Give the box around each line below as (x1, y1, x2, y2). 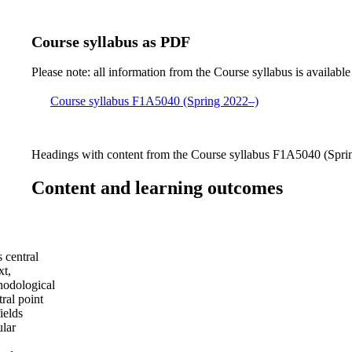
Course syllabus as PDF (31, 32, 190, 50)
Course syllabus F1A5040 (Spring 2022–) (50, 93, 258, 108)
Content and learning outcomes (31, 177, 283, 198)
